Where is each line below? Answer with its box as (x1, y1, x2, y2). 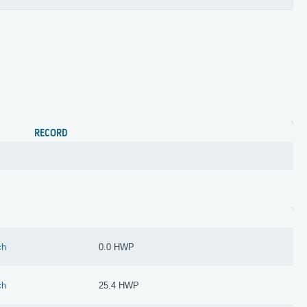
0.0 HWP (99, 241, 135, 252)
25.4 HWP (99, 280, 140, 291)
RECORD (34, 127, 68, 140)
